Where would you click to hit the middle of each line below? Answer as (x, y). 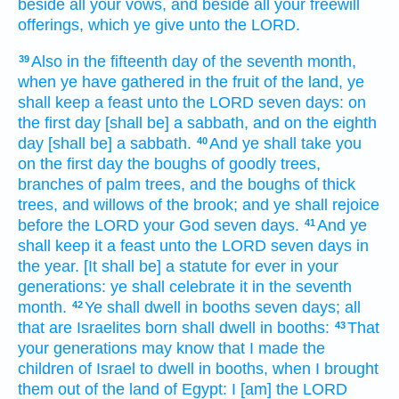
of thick (330, 184)
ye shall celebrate (173, 286)
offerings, (51, 25)
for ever (259, 266)
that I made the (272, 348)
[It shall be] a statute (155, 266)
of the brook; (193, 204)
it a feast (125, 245)
